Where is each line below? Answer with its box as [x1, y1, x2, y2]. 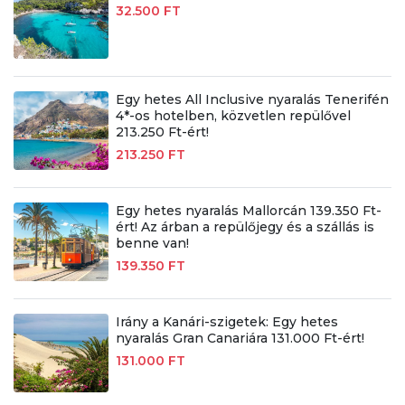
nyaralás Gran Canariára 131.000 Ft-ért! [115, 329, 364, 346]
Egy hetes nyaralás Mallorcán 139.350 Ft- [115, 202, 381, 219]
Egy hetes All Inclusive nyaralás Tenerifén [115, 91, 389, 108]
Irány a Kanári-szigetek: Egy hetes [115, 313, 338, 330]
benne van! [115, 235, 189, 251]
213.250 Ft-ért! [115, 124, 209, 141]
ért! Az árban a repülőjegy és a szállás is [115, 219, 374, 235]
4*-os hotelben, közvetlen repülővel [115, 108, 351, 125]
